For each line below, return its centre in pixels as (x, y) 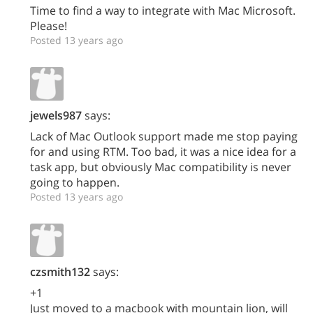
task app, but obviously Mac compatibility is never (161, 167)
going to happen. (75, 183)
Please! (49, 26)
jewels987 (56, 116)
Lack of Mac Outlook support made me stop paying (164, 137)
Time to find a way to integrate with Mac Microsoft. (163, 11)
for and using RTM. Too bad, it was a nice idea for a (163, 152)
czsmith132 (60, 272)
